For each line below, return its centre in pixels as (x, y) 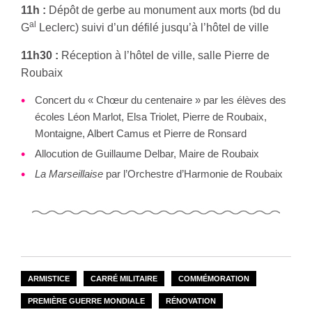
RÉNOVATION (191, 301)
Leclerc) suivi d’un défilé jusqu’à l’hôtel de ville (153, 28)
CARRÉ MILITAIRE (124, 278)
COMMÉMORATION (214, 278)
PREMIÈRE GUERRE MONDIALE (86, 301)
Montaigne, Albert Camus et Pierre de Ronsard (141, 133)
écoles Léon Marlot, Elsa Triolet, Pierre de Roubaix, (151, 117)
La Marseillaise (69, 174)
